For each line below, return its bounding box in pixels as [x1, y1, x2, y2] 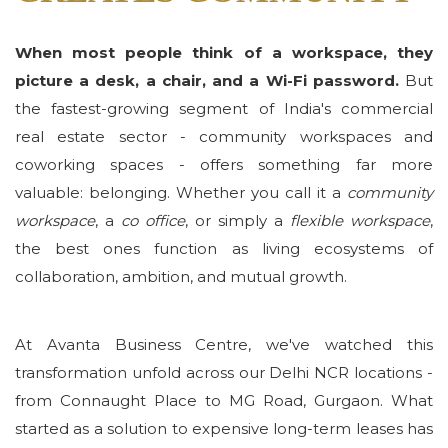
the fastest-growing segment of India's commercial [15, 99, 433, 119]
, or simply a [185, 211, 283, 231]
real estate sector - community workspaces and [15, 127, 433, 147]
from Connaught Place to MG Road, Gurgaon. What [15, 391, 433, 411]
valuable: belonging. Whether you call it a [15, 183, 341, 203]
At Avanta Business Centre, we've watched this [15, 335, 433, 355]
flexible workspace [290, 211, 430, 231]
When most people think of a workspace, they [15, 43, 433, 63]
